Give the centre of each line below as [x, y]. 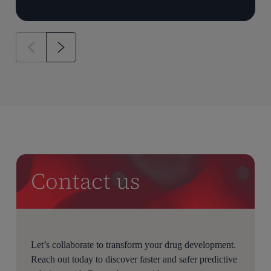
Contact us [86, 181]
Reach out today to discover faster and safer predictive [134, 260]
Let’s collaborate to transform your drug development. [134, 245]
